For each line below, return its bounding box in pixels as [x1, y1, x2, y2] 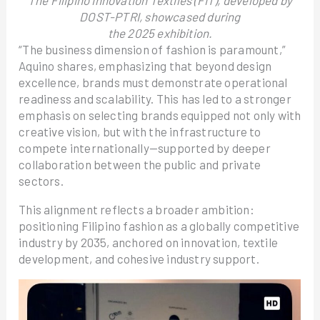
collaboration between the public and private [19, 157, 261, 171]
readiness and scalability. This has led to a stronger [19, 91, 291, 106]
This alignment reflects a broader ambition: [19, 202, 254, 216]
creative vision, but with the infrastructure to [19, 124, 261, 139]
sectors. [19, 174, 64, 188]
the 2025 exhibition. [107, 26, 213, 40]
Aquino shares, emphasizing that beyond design [19, 59, 272, 73]
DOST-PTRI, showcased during [79, 9, 241, 24]
